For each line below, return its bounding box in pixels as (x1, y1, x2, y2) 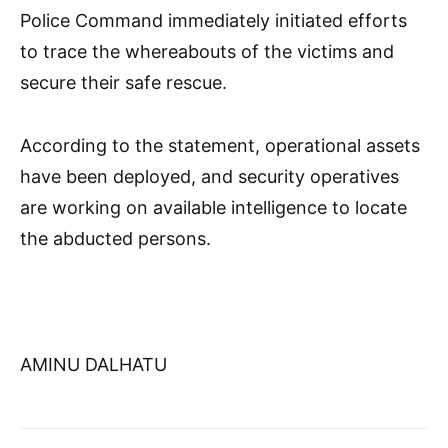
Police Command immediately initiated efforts (20, 10, 407, 31)
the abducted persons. (20, 228, 211, 249)
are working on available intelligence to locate (20, 197, 407, 218)
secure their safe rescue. (20, 72, 227, 93)
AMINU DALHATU (20, 354, 167, 375)
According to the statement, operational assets (20, 135, 420, 156)
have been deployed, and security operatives (20, 166, 399, 187)
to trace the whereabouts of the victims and (20, 41, 394, 62)
